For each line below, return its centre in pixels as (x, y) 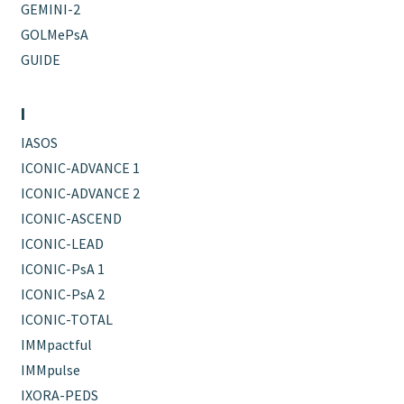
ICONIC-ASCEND (72, 218)
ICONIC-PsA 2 (63, 294)
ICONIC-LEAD (63, 243)
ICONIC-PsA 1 (63, 268)
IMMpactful (57, 344)
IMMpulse (51, 369)
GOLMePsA (55, 34)
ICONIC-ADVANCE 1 (81, 167)
